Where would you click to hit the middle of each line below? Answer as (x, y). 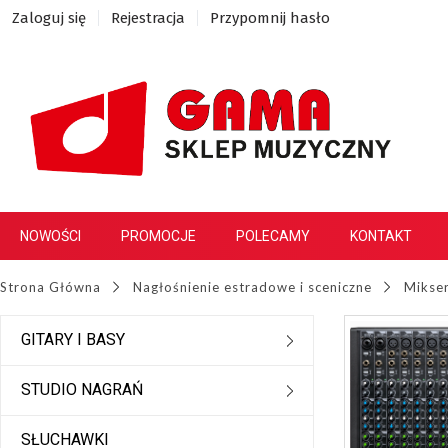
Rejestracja (148, 18)
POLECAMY (273, 236)
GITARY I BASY (73, 340)
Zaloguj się (49, 18)
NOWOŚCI (50, 236)
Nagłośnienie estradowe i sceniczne (252, 287)
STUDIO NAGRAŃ (82, 390)
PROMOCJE (158, 236)
